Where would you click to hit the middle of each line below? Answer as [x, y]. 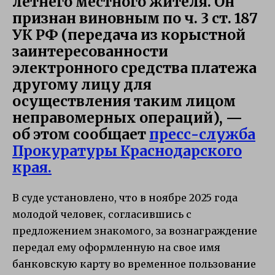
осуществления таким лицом [124, 101]
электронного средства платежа [134, 68]
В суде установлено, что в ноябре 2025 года [125, 197]
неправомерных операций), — [127, 117]
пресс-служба [202, 134]
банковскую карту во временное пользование [134, 264]
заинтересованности [90, 51]
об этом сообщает [81, 134]
